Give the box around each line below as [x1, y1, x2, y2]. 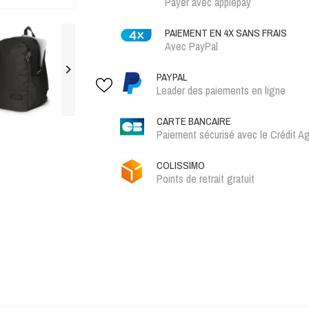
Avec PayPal [165, 39, 218, 54]
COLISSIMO [157, 158, 205, 172]
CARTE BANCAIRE [157, 114, 231, 128]
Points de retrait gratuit [157, 171, 255, 186]
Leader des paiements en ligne [157, 83, 286, 98]
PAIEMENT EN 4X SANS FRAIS [165, 26, 287, 40]
